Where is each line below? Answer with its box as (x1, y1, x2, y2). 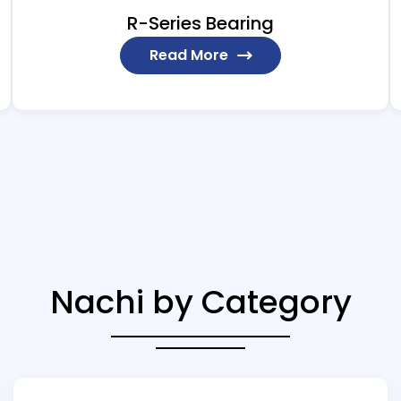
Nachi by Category (49, 279, 352, 326)
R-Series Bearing (126, 11, 274, 37)
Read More (149, 45, 228, 66)
